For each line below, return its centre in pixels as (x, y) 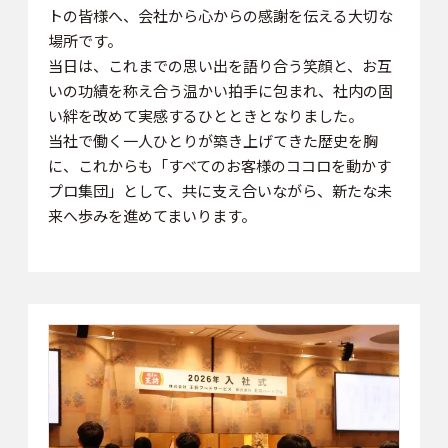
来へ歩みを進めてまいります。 (151, 215)
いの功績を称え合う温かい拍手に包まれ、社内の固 (220, 90)
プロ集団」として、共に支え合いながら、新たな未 (219, 190)
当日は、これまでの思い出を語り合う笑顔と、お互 (219, 65)
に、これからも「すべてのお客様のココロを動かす (219, 165)
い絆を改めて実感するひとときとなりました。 (205, 115)
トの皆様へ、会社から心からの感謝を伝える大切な (220, 15)
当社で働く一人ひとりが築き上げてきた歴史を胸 (212, 140)
